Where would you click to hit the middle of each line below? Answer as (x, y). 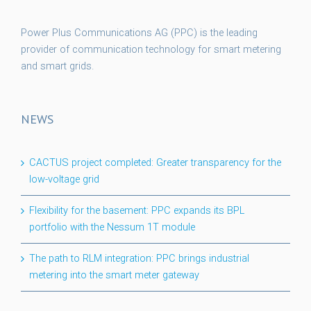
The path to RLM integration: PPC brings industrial (139, 258)
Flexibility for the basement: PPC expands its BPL (137, 210)
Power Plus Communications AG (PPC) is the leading (139, 33)
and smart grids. (57, 66)
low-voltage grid (64, 179)
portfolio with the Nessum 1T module (112, 227)
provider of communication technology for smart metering (151, 49)
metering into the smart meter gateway (114, 275)
